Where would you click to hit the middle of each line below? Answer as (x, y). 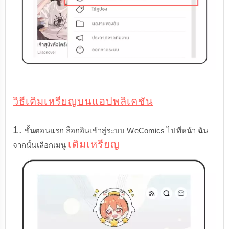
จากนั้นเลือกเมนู (41, 145)
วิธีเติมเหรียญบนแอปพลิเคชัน (83, 101)
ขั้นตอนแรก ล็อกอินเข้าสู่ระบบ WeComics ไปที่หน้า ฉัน (116, 131)
